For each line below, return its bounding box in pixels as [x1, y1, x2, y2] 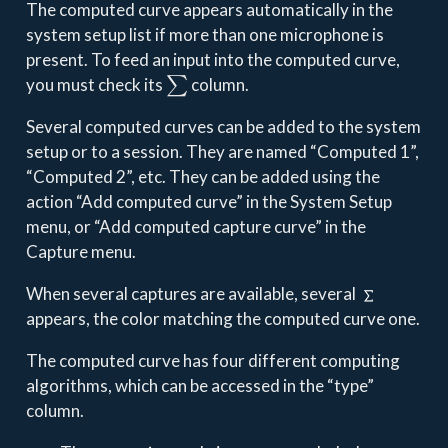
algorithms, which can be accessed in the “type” [25, 374, 374, 396]
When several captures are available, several [25, 282, 359, 304]
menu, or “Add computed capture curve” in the [25, 215, 366, 237]
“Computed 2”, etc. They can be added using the [25, 165, 380, 187]
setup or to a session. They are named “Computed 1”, [25, 140, 419, 162]
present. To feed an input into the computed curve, [25, 48, 400, 70]
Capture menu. [25, 240, 136, 262]
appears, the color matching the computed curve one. [25, 307, 420, 329]
